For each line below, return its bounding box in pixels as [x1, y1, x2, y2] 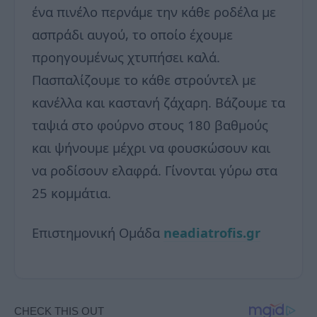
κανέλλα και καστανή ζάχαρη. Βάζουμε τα [32, 93, 285, 111]
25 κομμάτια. [32, 183, 111, 202]
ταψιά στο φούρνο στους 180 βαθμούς [32, 115, 268, 134]
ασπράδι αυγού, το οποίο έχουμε [32, 25, 233, 43]
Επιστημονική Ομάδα [32, 223, 163, 241]
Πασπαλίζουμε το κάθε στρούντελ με [32, 70, 256, 88]
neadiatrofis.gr [163, 223, 260, 241]
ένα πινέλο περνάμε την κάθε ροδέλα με [32, 2, 276, 21]
